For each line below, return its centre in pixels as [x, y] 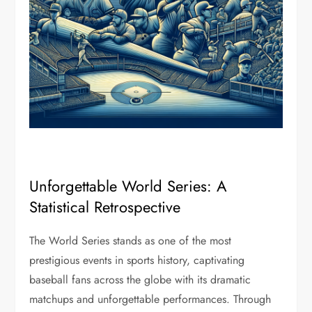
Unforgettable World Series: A [128, 186]
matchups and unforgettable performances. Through [150, 299]
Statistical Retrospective [105, 207]
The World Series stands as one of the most [131, 241]
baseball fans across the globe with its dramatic [140, 280]
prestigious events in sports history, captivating [137, 260]
